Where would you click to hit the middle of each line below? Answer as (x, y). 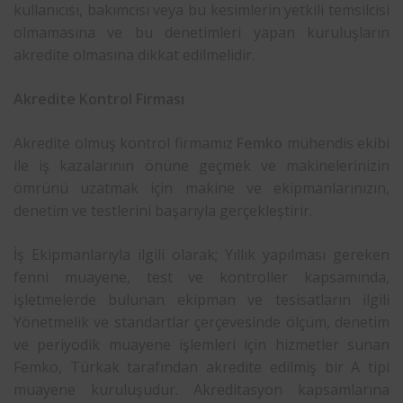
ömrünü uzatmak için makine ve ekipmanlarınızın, (201, 188)
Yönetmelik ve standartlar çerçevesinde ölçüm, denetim (201, 322)
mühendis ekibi (336, 143)
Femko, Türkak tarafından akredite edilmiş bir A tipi (201, 367)
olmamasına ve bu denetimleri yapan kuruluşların (201, 32)
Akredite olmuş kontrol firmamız (125, 143)
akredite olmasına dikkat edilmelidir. (134, 54)
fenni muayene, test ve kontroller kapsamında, (201, 277)
